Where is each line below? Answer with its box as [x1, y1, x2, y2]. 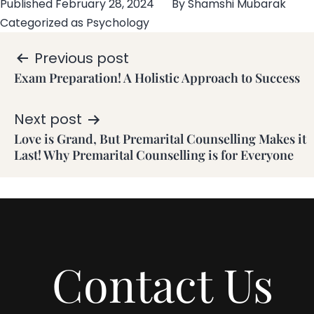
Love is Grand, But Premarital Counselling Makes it [14, 130, 306, 148]
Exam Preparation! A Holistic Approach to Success [14, 69, 300, 87]
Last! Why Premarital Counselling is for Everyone [14, 146, 294, 164]
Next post [14, 109, 82, 130]
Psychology [86, 15, 149, 32]
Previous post [34, 48, 129, 69]
